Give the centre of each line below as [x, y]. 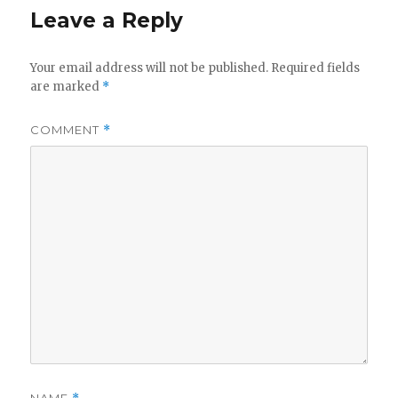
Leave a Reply [107, 20]
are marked [67, 86]
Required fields [316, 68]
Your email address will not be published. [150, 68]
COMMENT [67, 129]
